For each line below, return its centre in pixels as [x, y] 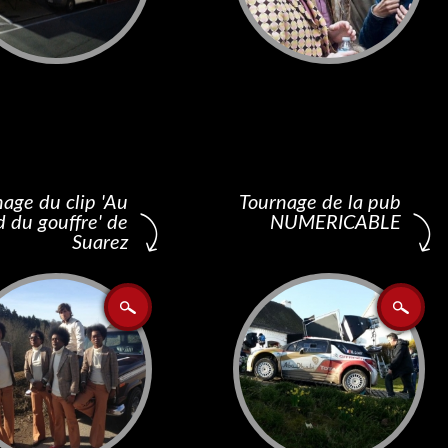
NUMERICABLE [335, 223]
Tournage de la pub [320, 203]
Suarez [100, 243]
